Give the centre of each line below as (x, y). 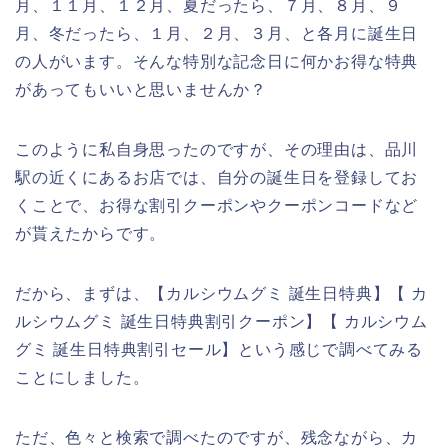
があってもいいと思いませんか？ (141, 89)
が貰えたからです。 (91, 233)
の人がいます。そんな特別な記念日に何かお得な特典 (217, 61)
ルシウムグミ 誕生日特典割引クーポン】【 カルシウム (221, 321)
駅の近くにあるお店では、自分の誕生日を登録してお (217, 177)
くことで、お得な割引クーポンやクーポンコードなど (217, 205)
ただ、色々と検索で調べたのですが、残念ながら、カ (217, 437)
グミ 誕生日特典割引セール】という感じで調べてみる (219, 349)
